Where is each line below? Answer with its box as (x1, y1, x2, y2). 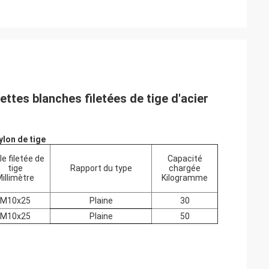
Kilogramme (162, 173, 208, 183)
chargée (169, 163, 201, 173)
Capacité (167, 154, 202, 163)
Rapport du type (70, 163, 132, 173)
